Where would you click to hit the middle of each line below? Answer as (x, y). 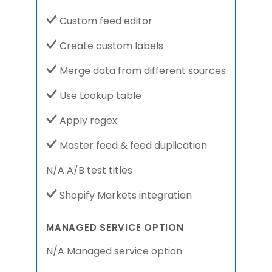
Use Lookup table (99, 96)
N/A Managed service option (114, 251)
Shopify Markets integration (124, 195)
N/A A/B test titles (89, 170)
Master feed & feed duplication (132, 145)
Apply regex (87, 121)
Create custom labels (110, 46)
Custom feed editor (105, 21)
